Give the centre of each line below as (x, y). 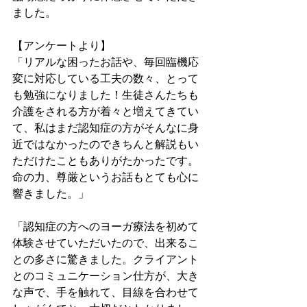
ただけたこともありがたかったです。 (106, 160)
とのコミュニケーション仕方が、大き (106, 275)
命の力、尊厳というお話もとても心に (106, 177)
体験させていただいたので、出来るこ (106, 243)
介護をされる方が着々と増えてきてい (106, 111)
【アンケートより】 (62, 45)
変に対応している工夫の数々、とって (106, 78)
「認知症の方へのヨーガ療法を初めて (106, 226)
